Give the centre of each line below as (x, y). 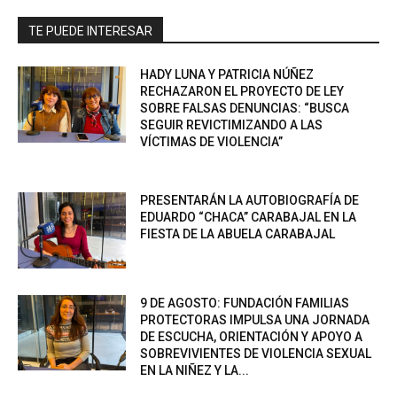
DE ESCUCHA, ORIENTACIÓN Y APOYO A (252, 336)
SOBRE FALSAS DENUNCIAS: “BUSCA (245, 108)
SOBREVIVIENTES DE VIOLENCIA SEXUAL (256, 353)
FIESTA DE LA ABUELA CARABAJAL (238, 234)
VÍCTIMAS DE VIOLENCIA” (212, 141)
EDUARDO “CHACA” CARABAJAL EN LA (249, 217)
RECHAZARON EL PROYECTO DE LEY (242, 91)
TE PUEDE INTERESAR (90, 31)
